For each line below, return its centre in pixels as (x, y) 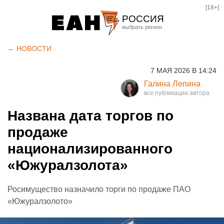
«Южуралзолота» (68, 165)
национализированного (90, 149)
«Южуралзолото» (40, 201)
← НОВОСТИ (29, 48)
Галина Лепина (172, 84)
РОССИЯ (143, 19)
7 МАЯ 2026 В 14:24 (183, 70)
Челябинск (145, 60)
